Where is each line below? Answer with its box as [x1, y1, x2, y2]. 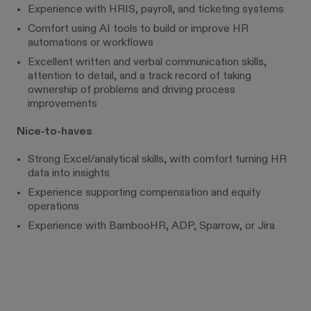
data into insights [28, 168, 110, 179]
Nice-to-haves [17, 126, 92, 137]
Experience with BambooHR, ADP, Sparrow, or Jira [28, 221, 275, 232]
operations [28, 201, 79, 212]
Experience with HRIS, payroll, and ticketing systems [28, 4, 284, 15]
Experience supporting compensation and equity [28, 187, 261, 199]
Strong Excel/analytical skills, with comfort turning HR [28, 154, 287, 165]
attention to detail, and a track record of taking [28, 71, 251, 82]
